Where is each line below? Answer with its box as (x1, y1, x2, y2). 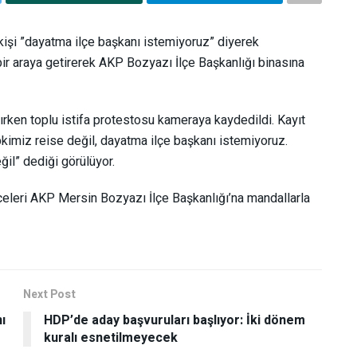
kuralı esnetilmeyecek (44, 328, 178, 347)
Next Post (23, 285, 76, 303)
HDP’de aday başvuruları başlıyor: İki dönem (44, 310, 305, 330)
